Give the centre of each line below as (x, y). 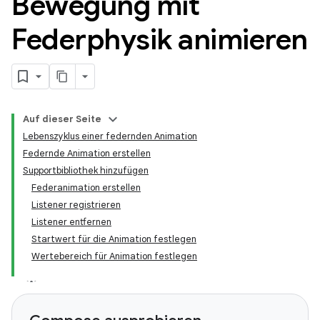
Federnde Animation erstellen (87, 153)
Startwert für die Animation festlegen (114, 239)
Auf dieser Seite (62, 119)
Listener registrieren (76, 205)
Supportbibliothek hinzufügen (86, 170)
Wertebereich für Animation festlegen (114, 256)
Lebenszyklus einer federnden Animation (110, 136)
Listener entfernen (71, 222)
